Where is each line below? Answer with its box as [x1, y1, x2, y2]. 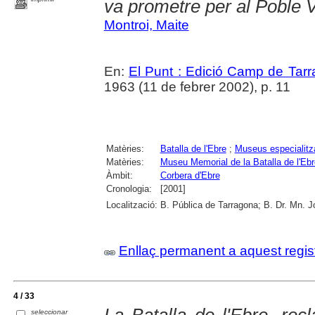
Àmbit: [105, 170, 133, 181]
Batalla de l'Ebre [160, 143, 226, 155]
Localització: [105, 200, 157, 211]
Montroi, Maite [103, 18, 189, 33]
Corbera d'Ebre [160, 170, 220, 181]
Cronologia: [105, 184, 152, 195]
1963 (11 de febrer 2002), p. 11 [103, 79, 290, 95]
